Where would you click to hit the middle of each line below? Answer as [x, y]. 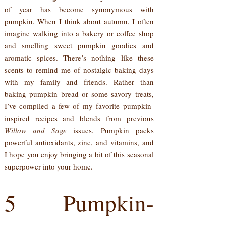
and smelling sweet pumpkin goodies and [79, 46]
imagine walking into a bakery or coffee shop [79, 34]
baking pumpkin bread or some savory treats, [79, 94]
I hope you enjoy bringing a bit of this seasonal [79, 155]
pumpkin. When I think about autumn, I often [79, 21]
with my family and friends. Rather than [79, 82]
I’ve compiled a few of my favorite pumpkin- [79, 106]
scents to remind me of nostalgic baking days [79, 70]
